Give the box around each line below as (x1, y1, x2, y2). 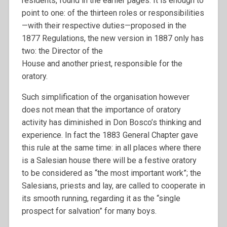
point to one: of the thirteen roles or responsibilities (21, 8, 204, 18)
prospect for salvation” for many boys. (21, 206, 157, 216)
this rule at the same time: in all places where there (21, 143, 201, 153)
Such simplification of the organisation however (21, 92, 190, 102)
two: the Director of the (21, 46, 103, 56)
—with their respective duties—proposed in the (21, 21, 186, 31)
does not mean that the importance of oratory (21, 105, 181, 115)
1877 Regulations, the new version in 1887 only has (21, 33, 204, 44)
